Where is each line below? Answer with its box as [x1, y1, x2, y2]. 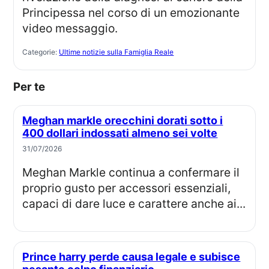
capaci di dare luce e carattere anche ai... [22, 196, 246, 211]
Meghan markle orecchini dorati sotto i [22, 114, 32, 127]
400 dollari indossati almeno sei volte [22, 127, 218, 140]
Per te [20, 80, 46, 94]
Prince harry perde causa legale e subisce [22, 250, 30, 264]
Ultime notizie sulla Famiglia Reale [59, 47, 174, 57]
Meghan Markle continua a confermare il [22, 165, 33, 180]
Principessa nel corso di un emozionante [22, 5, 240, 20]
